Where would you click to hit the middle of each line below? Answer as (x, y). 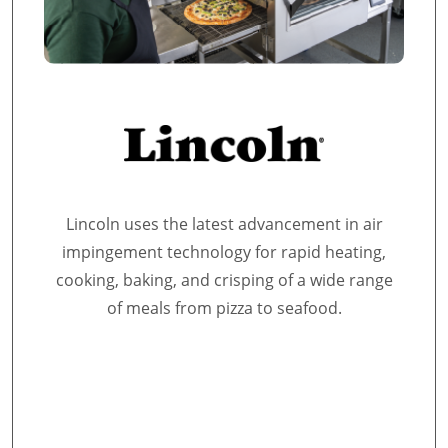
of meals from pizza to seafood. (224, 308)
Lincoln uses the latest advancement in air (224, 224)
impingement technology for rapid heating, (224, 252)
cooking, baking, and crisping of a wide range (224, 280)
